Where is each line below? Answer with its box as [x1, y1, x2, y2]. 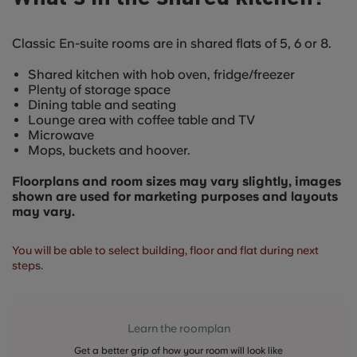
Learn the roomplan [127, 322, 230, 335]
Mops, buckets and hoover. [28, 143, 190, 158]
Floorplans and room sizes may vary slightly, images [12, 174, 341, 189]
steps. [12, 259, 43, 272]
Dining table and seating [28, 97, 176, 112]
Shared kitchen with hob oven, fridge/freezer [28, 67, 295, 82]
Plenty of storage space [28, 82, 171, 97]
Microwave [28, 127, 94, 143]
